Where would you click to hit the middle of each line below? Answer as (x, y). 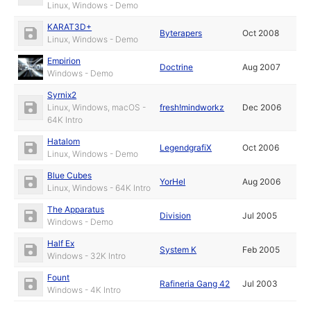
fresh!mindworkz (192, 107)
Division (176, 216)
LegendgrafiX (186, 148)
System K (178, 250)
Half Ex (61, 243)
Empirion (64, 61)
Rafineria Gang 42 (195, 284)
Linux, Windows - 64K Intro (99, 188)
